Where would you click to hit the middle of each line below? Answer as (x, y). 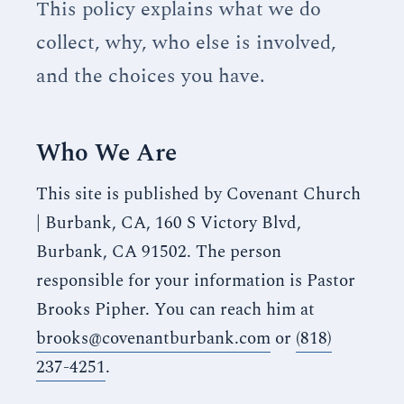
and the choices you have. (151, 76)
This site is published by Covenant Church (198, 194)
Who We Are (106, 153)
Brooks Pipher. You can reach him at (175, 310)
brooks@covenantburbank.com (153, 339)
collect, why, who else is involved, (186, 43)
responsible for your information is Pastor (196, 281)
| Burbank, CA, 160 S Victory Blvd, (169, 223)
